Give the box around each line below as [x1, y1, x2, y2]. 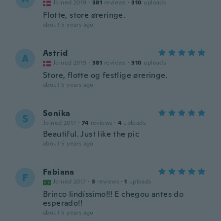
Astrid [43, 48, 68, 58]
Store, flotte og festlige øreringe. [43, 70, 168, 80]
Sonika [43, 108, 71, 118]
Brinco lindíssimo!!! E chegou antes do [43, 189, 184, 199]
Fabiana [43, 167, 74, 177]
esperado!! [43, 198, 83, 208]
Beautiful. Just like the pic [43, 129, 140, 139]
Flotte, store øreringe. [43, 10, 126, 20]
